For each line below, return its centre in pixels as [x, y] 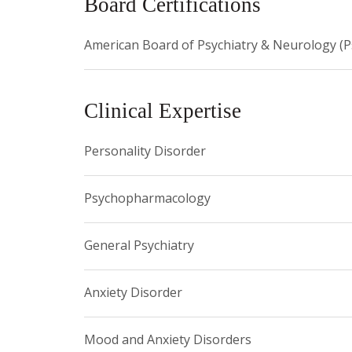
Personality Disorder [145, 150]
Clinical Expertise [163, 110]
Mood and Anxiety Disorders [168, 339]
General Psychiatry [139, 245]
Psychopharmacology [147, 198]
